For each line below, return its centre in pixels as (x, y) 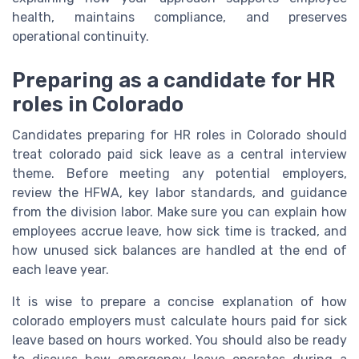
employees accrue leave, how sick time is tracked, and (179, 231)
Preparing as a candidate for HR (173, 80)
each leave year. (61, 269)
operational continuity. (81, 37)
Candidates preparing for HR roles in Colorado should (179, 135)
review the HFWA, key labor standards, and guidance (179, 192)
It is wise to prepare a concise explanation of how (179, 301)
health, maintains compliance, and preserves (179, 18)
